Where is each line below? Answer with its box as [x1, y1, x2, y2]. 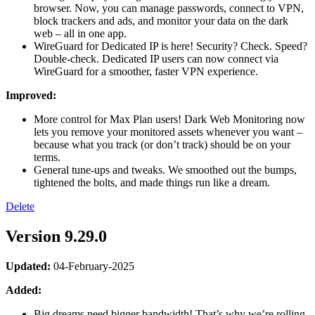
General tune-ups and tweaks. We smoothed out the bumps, [34, 163, 297, 176]
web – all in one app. [34, 27, 127, 39]
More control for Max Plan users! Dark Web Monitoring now [34, 112, 305, 125]
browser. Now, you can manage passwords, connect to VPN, [34, 1, 304, 14]
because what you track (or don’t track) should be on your [34, 138, 290, 150]
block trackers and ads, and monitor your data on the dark [34, 14, 288, 27]
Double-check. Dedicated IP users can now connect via [34, 52, 278, 65]
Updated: [6, 259, 51, 272]
